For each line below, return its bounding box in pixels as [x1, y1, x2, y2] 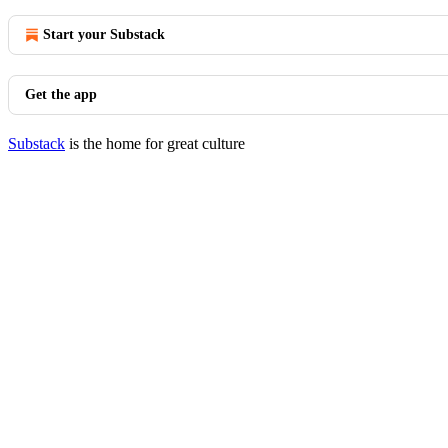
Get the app [25, 87, 97, 102]
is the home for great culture [65, 135, 245, 152]
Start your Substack [43, 27, 165, 42]
